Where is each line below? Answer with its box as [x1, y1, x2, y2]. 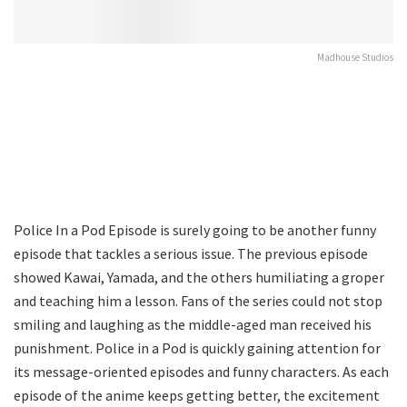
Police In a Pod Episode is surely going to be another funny [14, 220, 376, 239]
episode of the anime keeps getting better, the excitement [14, 385, 380, 404]
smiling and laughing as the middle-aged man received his [14, 314, 372, 333]
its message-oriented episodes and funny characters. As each [14, 362, 389, 381]
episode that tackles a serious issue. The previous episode [14, 243, 368, 263]
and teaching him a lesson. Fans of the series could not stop [14, 291, 382, 310]
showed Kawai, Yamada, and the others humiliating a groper [14, 267, 384, 286]
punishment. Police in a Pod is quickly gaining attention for [14, 338, 381, 357]
